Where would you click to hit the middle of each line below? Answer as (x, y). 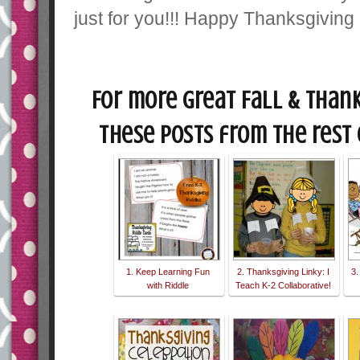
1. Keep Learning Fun (168, 272)
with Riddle (168, 286)
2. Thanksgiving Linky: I (283, 272)
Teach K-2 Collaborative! (283, 286)
